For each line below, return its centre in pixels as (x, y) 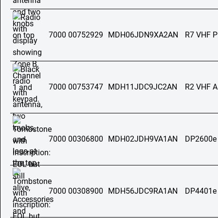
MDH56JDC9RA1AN (143, 191)
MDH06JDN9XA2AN (143, 35)
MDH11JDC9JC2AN (143, 87)
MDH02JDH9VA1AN (143, 139)
